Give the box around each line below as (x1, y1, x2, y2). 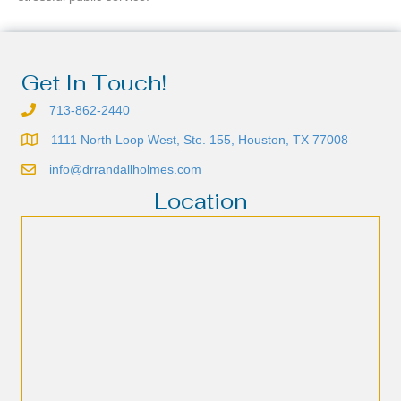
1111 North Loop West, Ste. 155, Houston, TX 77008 (51, 132, 348, 148)
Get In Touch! (21, 69, 166, 98)
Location (154, 187, 247, 216)
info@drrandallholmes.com (49, 162, 201, 177)
